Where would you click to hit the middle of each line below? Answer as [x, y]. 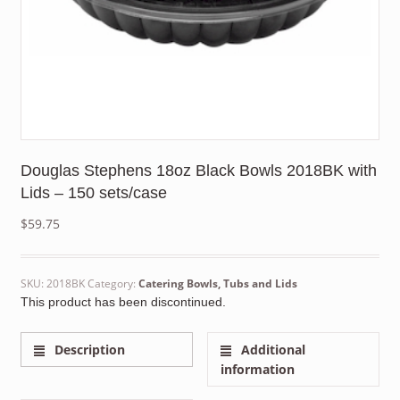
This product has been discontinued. [123, 302]
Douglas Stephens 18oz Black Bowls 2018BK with [198, 171]
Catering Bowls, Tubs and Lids [217, 284]
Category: [112, 284]
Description [88, 349]
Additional [272, 349]
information [258, 369]
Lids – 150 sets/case [93, 193]
